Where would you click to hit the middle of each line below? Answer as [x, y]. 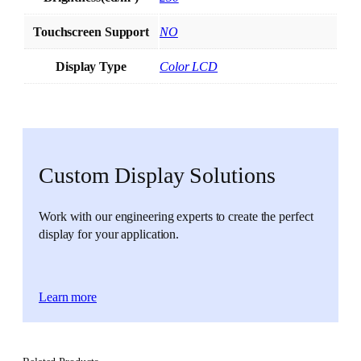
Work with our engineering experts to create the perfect [176, 216]
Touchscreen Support [91, 33]
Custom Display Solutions [157, 176]
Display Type [91, 67]
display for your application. [109, 234]
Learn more [68, 298]
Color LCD [189, 67]
